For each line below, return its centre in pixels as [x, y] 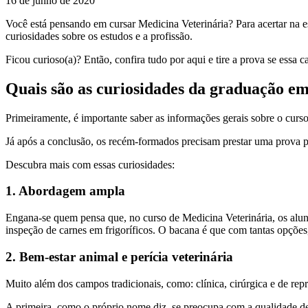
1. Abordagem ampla [65, 191]
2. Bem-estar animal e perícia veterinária [119, 256]
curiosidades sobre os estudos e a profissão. [99, 36]
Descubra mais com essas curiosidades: [90, 164]
